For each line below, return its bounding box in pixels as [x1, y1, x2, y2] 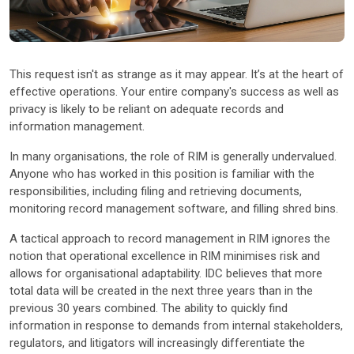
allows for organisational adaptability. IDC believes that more [9, 265, 322, 281]
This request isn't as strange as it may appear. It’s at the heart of [9, 66, 344, 81]
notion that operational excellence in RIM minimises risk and [9, 248, 320, 263]
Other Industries [14, 3, 97, 17]
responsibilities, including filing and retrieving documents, [9, 183, 302, 198]
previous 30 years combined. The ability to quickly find [9, 300, 288, 315]
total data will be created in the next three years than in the [9, 283, 313, 298]
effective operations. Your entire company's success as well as [9, 84, 339, 99]
